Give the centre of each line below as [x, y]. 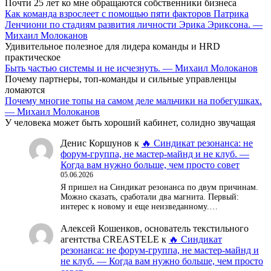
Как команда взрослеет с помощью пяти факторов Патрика [127, 13]
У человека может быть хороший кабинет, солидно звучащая [130, 122]
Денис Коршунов [96, 143]
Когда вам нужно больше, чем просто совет [150, 165]
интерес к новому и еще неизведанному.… [139, 206]
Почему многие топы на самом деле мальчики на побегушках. [133, 100]
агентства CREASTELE [110, 240]
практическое [33, 57]
